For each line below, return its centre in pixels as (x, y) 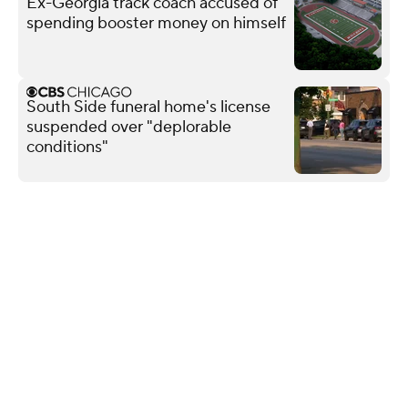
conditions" (67, 147)
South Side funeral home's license (148, 107)
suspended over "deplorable (129, 127)
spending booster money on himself (156, 23)
